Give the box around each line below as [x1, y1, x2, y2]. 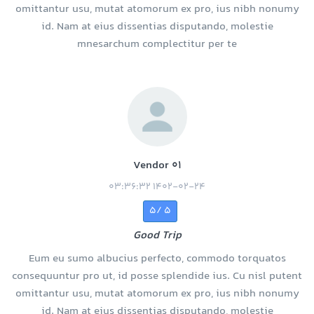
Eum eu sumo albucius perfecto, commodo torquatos [28, 250, 286, 268]
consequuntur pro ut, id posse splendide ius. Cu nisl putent [12, 268, 302, 286]
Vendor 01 [132, 157, 182, 175]
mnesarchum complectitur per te [77, 36, 237, 54]
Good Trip [132, 227, 182, 245]
